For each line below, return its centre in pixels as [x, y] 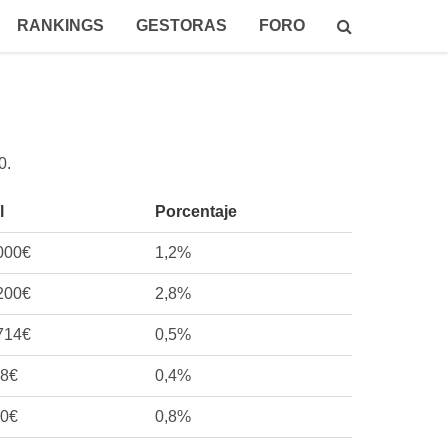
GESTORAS [181, 25]
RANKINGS [60, 25]
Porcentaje [196, 211]
